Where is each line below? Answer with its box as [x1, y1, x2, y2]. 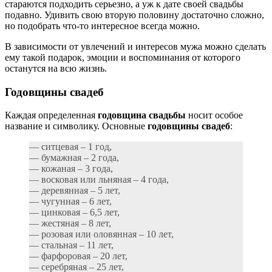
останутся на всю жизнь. [5, 63, 107, 73]
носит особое [186, 110, 243, 121]
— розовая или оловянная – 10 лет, [29, 229, 174, 240]
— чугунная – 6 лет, [29, 196, 112, 207]
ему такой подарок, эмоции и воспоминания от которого [5, 52, 240, 63]
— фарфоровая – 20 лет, [29, 251, 127, 262]
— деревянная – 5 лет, [29, 185, 120, 196]
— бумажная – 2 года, [29, 152, 119, 163]
